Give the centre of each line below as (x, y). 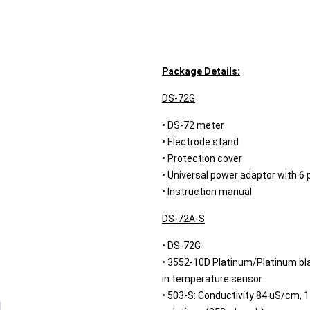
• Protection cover (202, 158)
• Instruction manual (207, 192)
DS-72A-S (183, 219)
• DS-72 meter (193, 125)
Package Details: (201, 71)
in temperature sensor (212, 279)
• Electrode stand (200, 142)
